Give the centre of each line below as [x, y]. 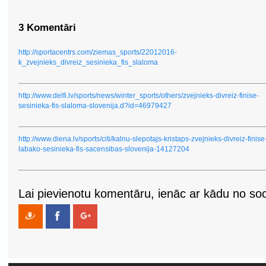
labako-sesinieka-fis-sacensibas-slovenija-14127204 [104, 149]
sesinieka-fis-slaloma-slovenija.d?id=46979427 [95, 106]
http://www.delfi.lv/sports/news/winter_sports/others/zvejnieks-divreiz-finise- [139, 96]
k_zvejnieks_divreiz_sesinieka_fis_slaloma [88, 62]
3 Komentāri [47, 28]
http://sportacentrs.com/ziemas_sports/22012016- [98, 52]
